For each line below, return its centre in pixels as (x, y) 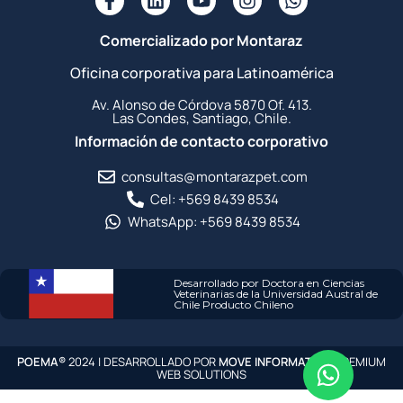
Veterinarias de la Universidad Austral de (276, 293)
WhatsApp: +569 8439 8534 (215, 221)
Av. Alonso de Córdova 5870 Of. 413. (201, 104)
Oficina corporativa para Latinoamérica (201, 72)
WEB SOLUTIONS (201, 374)
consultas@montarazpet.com (214, 176)
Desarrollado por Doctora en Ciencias (269, 282)
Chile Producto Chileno (234, 304)
